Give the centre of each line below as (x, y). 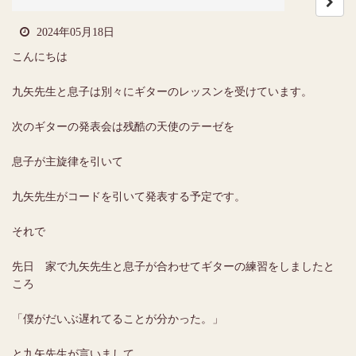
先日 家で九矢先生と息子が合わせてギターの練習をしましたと (173, 266)
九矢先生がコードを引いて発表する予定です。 (129, 196)
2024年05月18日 (74, 32)
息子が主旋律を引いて (68, 161)
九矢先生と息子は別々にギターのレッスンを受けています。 (162, 91)
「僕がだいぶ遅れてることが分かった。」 (118, 319)
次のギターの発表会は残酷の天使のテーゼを (123, 126)
